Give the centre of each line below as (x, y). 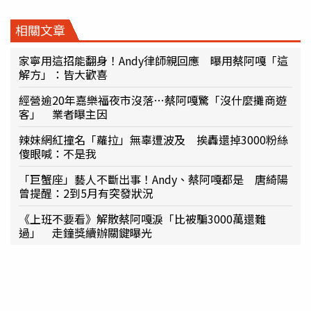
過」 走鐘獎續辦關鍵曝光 (85, 232)
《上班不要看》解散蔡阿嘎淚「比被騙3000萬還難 (142, 218)
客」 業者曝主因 (63, 114)
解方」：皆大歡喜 (63, 74)
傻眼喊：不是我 (58, 153)
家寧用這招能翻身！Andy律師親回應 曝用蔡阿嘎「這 (153, 60)
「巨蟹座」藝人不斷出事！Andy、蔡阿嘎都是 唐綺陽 (153, 179)
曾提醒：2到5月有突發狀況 (86, 193)
